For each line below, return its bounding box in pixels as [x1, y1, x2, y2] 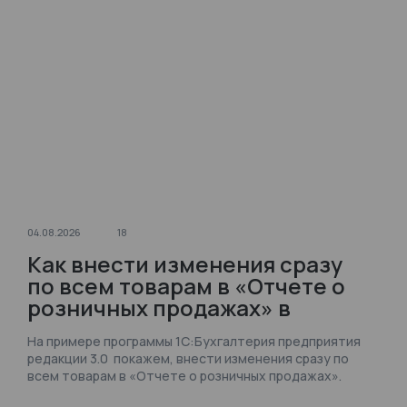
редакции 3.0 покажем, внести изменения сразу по [27, 350, 349, 367]
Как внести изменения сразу [27, 249, 342, 279]
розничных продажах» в [27, 293, 291, 323]
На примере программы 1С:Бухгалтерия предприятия [27, 333, 361, 350]
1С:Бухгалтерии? [27, 314, 212, 344]
